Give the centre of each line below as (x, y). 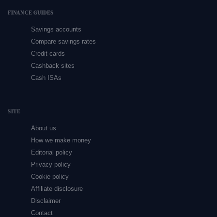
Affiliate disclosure (57, 189)
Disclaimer (46, 201)
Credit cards (48, 54)
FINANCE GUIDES (31, 13)
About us (44, 128)
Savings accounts (56, 29)
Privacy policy (51, 164)
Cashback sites (53, 66)
